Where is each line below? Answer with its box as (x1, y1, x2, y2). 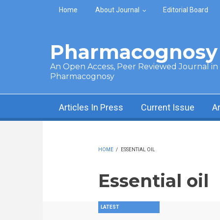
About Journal (95, 6, 139, 14)
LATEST (100, 204, 119, 210)
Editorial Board (163, 6, 208, 14)
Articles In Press (59, 102, 123, 112)
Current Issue (141, 102, 194, 112)
